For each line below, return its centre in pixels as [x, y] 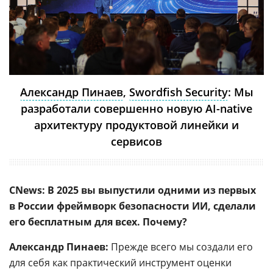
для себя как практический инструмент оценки [120, 262]
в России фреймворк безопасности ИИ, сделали [133, 206]
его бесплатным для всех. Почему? [98, 222]
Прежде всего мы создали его [182, 246]
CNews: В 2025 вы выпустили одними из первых [133, 190]
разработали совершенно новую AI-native [136, 108]
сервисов [136, 141]
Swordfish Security [178, 92]
